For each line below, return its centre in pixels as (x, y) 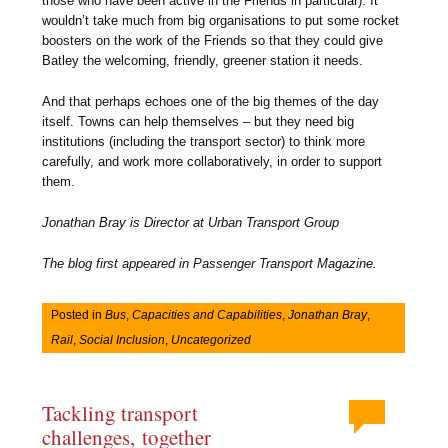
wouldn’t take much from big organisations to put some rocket (221, 21)
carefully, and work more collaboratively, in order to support (212, 162)
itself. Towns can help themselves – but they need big (198, 122)
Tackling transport (120, 413)
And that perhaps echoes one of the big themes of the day (211, 102)
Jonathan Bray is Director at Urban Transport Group (191, 223)
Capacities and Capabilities (207, 314)
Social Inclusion (122, 339)
